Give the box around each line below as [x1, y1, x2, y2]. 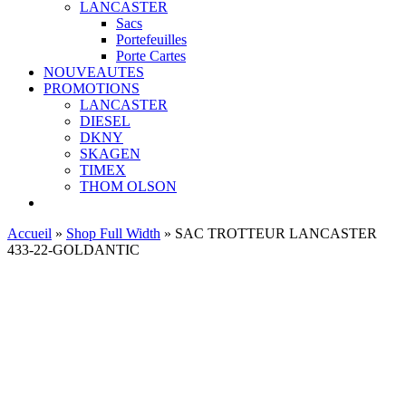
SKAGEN [80, 146, 140, 161]
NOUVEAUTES [43, 64, 144, 80]
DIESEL [80, 113, 130, 129]
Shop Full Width [66, 226, 160, 241]
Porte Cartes [116, 48, 186, 63]
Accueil [7, 226, 52, 241]
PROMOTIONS [43, 81, 140, 96]
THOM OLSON [80, 179, 177, 194]
